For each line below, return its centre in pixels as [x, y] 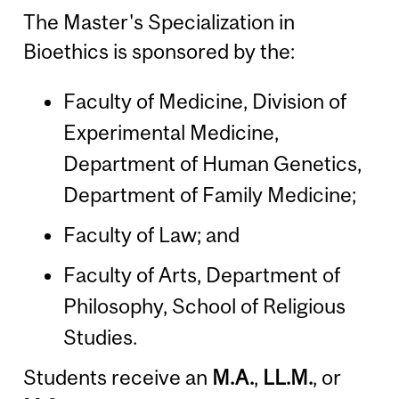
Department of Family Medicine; [209, 195]
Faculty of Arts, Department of [201, 275]
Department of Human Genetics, [212, 164]
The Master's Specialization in [159, 21]
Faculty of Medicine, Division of [204, 102]
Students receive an [118, 377]
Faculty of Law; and [151, 235]
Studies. [100, 338]
